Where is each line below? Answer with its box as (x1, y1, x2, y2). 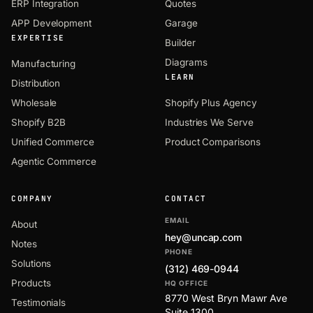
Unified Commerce (11, 136, 94, 147)
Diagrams (165, 56, 208, 68)
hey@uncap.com (165, 231, 242, 243)
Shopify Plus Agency (165, 96, 257, 108)
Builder (165, 36, 196, 48)
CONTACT (165, 193, 207, 203)
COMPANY (11, 193, 53, 203)
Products (11, 277, 51, 289)
